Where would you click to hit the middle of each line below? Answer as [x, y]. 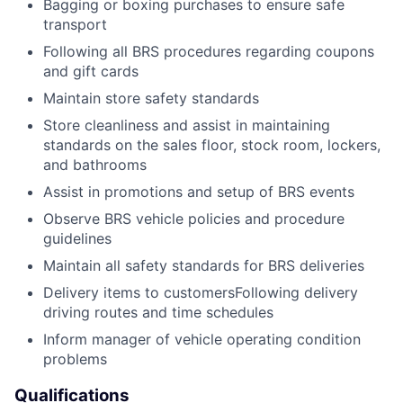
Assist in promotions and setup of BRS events [199, 192]
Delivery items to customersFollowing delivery [201, 293]
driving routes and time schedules [158, 313]
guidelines [77, 239]
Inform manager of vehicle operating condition [202, 340]
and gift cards [91, 72]
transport [75, 25]
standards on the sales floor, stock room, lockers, [212, 145]
